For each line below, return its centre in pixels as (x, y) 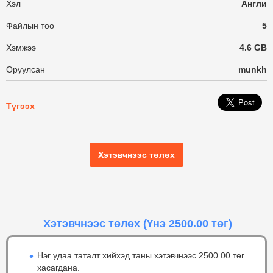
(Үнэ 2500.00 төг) (187, 223)
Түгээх (20, 106)
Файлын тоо (30, 26)
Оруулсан (26, 69)
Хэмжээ (21, 48)
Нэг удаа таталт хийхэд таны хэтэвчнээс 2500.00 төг (141, 255)
